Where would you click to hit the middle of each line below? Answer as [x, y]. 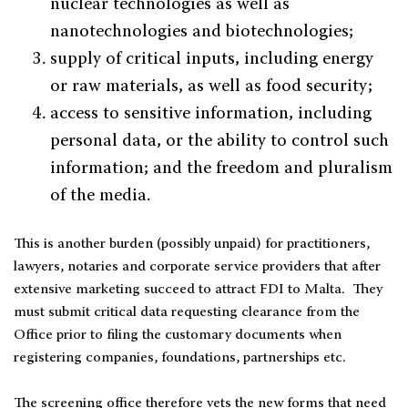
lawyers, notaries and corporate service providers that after [197, 267]
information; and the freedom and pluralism [221, 169]
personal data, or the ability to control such [219, 142]
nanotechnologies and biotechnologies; [202, 32]
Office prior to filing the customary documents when [178, 335]
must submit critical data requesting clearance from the [187, 312]
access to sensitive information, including [211, 114]
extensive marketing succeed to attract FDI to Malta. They [198, 290]
